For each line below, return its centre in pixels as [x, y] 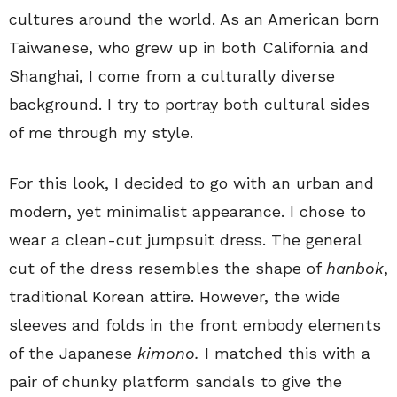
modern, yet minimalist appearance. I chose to [187, 211]
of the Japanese [73, 353]
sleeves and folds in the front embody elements [195, 324]
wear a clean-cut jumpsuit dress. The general [185, 239]
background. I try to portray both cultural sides [189, 104]
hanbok [355, 268]
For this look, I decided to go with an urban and [191, 183]
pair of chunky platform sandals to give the [175, 381]
